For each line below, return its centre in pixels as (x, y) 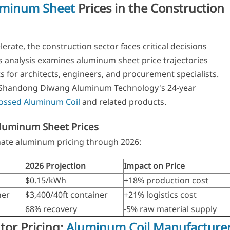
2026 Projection (55, 166)
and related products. (123, 102)
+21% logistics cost (160, 194)
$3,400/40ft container (66, 194)
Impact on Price (154, 166)
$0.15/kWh (45, 180)
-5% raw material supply (170, 209)
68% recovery (51, 209)
